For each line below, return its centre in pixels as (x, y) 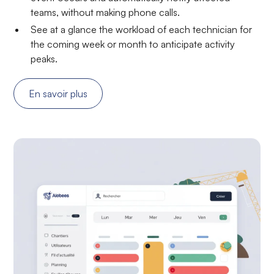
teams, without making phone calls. (106, 12)
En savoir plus (58, 93)
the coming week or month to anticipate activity (133, 44)
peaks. (44, 58)
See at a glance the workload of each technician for (142, 29)
